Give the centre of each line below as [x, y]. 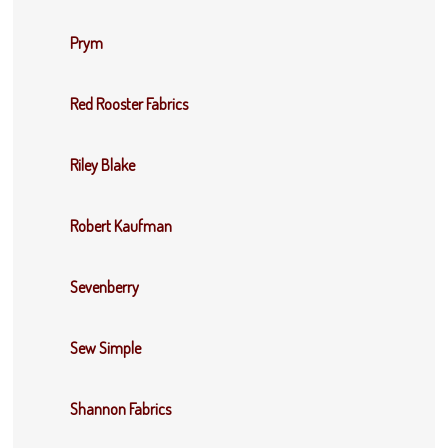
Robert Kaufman [121, 226]
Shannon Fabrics [121, 409]
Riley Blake [103, 165]
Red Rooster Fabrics [129, 104]
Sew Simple [106, 348]
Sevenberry [105, 287]
